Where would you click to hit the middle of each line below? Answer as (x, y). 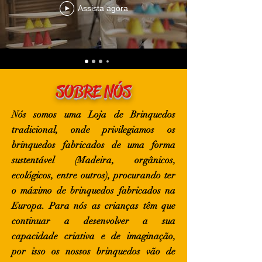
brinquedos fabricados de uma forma (94, 145)
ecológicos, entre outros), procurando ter (94, 175)
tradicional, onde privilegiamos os (94, 130)
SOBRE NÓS (94, 92)
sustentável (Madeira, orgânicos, (94, 160)
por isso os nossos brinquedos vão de (94, 251)
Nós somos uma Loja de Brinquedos (94, 115)
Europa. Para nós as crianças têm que (94, 206)
